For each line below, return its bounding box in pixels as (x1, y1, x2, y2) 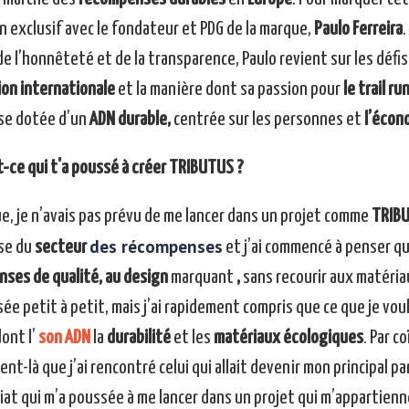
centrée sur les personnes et (170, 110, 364, 130)
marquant (167, 268, 236, 288)
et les (170, 329, 214, 348)
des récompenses (89, 236, 223, 258)
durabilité (106, 329, 171, 348)
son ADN (37, 329, 90, 348)
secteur (34, 238, 89, 257)
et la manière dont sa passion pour (114, 80, 341, 100)
